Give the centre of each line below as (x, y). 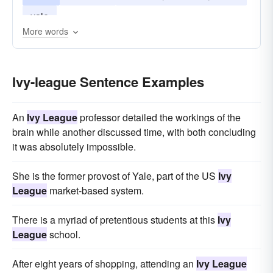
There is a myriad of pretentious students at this (115, 220)
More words (45, 31)
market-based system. (95, 190)
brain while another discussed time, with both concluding (134, 132)
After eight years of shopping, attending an (104, 264)
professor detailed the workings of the (159, 117)
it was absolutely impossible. (74, 147)
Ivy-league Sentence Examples (108, 82)
